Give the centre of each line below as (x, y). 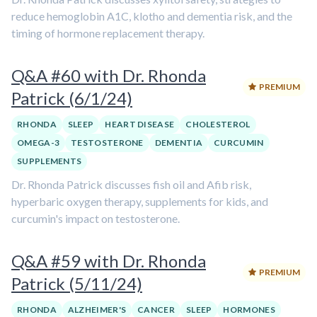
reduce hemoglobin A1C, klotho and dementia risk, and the (152, 16)
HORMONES (249, 310)
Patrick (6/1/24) (72, 98)
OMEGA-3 (39, 143)
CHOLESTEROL (218, 124)
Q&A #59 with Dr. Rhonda (109, 261)
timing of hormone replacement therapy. (108, 33)
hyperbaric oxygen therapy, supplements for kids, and (140, 201)
